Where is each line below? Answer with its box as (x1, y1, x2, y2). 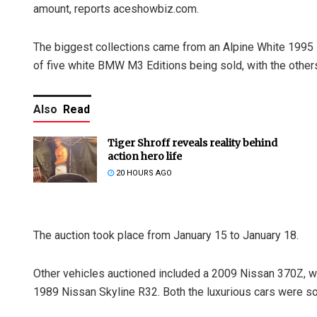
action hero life (108, 150, 182, 163)
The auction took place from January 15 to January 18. (33, 229, 299, 243)
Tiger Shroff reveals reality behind (108, 137, 277, 150)
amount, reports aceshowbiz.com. (33, 2, 199, 16)
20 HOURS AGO (114, 168, 172, 178)
